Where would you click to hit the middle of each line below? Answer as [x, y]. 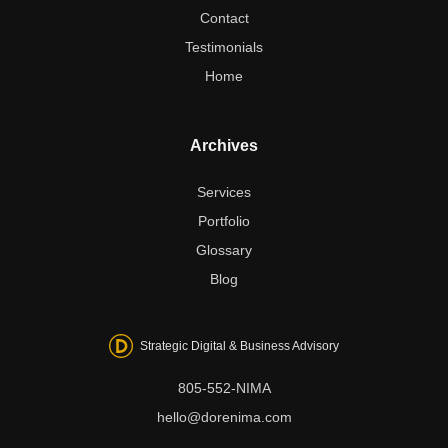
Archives [224, 146]
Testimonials [224, 47]
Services [224, 191]
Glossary [224, 249]
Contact [224, 18]
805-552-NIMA [224, 387]
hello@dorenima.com [224, 416]
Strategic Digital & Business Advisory [239, 345]
